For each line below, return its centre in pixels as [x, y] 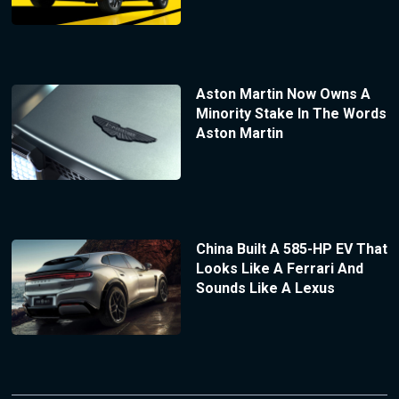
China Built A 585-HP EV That [291, 249]
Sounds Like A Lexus [265, 288]
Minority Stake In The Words [291, 114]
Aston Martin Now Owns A [283, 94]
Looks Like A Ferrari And [279, 269]
